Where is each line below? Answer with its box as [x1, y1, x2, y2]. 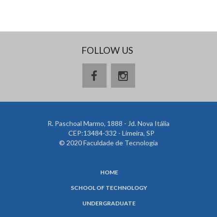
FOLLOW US [81, 45, 133, 56]
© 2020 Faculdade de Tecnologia [59, 139, 158, 147]
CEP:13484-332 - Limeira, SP [62, 129, 155, 137]
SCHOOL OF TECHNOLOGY [71, 184, 147, 191]
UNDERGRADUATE [82, 200, 136, 207]
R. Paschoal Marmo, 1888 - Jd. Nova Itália [47, 119, 170, 127]
